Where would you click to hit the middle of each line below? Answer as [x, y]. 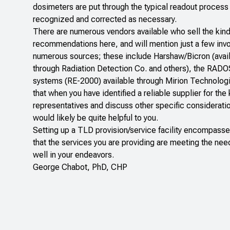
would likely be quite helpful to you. [95, 118]
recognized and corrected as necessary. [105, 20]
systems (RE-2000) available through [99, 81]
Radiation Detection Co [103, 69]
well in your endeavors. [73, 155]
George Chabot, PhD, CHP [80, 167]
